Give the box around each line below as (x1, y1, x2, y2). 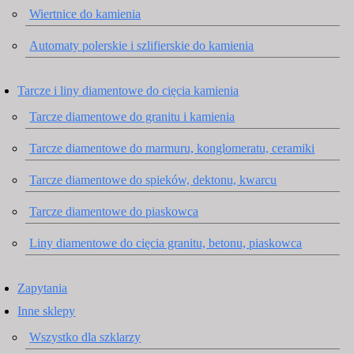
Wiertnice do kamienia (29, 7, 141, 21)
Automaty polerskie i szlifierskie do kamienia (29, 39, 254, 53)
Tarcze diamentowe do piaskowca (29, 205, 199, 219)
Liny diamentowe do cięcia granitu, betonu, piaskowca (29, 236, 303, 250)
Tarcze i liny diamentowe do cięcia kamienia (17, 83, 239, 97)
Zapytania (17, 281, 68, 295)
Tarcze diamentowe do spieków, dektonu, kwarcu (29, 173, 277, 187)
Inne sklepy (17, 304, 76, 318)
